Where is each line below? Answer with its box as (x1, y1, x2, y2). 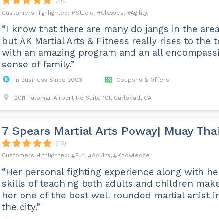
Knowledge (117, 152, 150, 159)
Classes (101, 9, 124, 17)
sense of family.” (1, 59, 75, 70)
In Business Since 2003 (14, 76, 82, 84)
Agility (131, 9, 147, 17)
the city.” (1, 201, 40, 213)
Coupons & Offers (116, 76, 169, 84)
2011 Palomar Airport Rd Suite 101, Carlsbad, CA (14, 94, 152, 102)
